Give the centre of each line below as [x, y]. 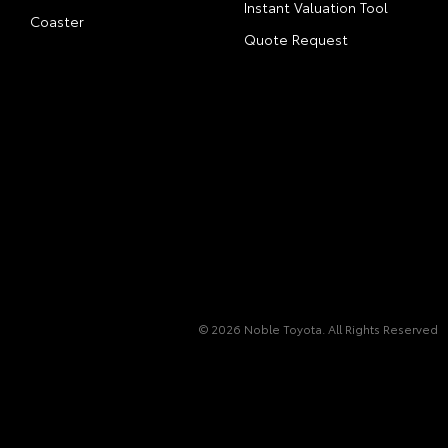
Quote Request [296, 39]
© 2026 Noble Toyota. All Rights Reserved [318, 328]
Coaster [57, 21]
